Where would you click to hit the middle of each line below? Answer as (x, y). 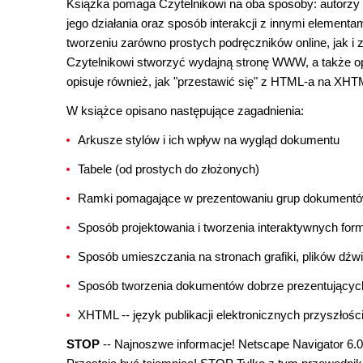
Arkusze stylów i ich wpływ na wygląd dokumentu (209, 140)
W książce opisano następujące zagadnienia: (185, 111)
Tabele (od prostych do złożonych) (169, 169)
